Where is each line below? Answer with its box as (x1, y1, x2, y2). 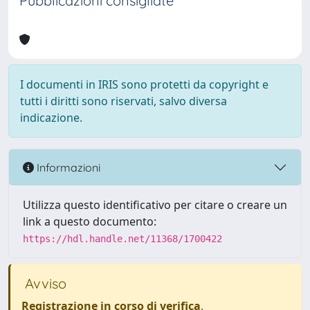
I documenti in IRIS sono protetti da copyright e (20, 77, 268, 92)
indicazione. (20, 110, 82, 125)
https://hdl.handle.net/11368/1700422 (23, 233, 222, 244)
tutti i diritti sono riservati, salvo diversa (20, 93, 227, 109)
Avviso (21, 275, 66, 292)
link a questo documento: (23, 214, 156, 229)
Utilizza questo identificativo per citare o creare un (23, 197, 287, 212)
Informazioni (34, 160, 100, 174)
